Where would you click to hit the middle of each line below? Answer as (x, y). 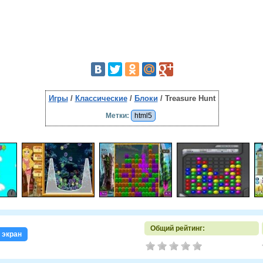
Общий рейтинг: (177, 228)
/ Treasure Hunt (186, 98)
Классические (101, 98)
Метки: (117, 116)
